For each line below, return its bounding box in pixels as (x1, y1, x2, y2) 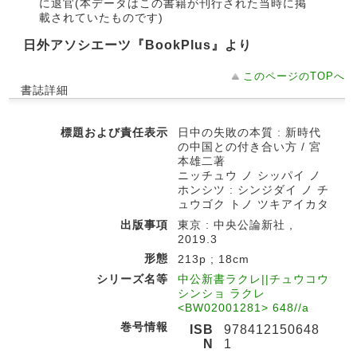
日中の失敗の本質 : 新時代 (178, 126, 321, 139)
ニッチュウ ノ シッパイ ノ (178, 169, 321, 182)
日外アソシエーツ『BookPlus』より (23, 38, 252, 52)
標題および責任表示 (61, 126, 168, 139)
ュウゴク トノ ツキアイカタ (178, 198, 329, 210)
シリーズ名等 (96, 273, 168, 285)
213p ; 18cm (178, 253, 249, 265)
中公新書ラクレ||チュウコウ (178, 273, 329, 285)
